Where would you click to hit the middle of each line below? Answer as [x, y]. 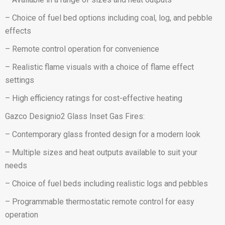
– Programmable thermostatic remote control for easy [100, 202]
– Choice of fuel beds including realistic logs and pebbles [106, 184]
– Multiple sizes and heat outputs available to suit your [101, 153]
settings [20, 80]
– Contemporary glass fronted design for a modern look [103, 135]
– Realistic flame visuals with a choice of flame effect [99, 67]
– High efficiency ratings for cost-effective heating [94, 98]
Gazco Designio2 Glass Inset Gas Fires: [75, 117]
